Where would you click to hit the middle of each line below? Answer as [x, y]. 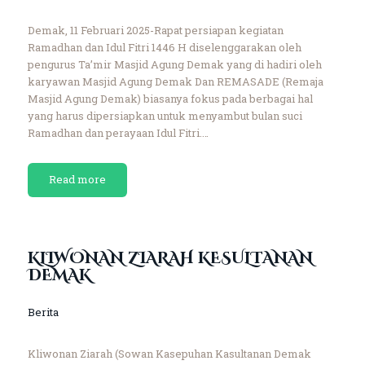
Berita [43, 312]
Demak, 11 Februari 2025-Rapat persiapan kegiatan [155, 30]
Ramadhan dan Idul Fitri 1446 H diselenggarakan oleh [164, 47]
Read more [77, 180]
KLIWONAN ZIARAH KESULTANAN [170, 259]
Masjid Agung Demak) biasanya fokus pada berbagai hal [170, 98]
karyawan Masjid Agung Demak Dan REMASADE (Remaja [175, 81]
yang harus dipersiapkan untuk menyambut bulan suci [165, 115]
